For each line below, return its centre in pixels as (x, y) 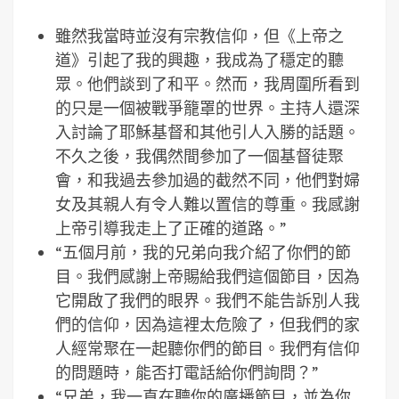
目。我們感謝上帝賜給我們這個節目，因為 (207, 277)
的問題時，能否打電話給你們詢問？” (187, 373)
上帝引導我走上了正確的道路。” (171, 228)
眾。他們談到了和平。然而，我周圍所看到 (207, 84)
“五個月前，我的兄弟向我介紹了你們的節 (203, 252)
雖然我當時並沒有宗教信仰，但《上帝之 (199, 36)
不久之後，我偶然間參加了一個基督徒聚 (199, 156)
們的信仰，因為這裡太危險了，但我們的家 (207, 325)
